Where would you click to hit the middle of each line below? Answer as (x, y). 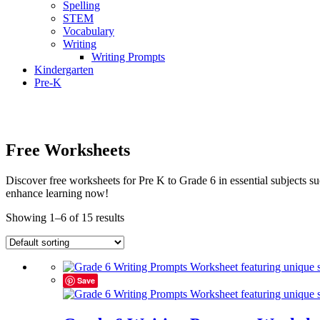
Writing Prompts (128, 57)
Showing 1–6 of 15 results (65, 218)
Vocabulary (89, 31)
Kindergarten (64, 70)
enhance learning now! (57, 194)
